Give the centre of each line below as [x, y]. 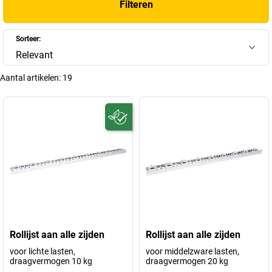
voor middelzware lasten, [192, 251]
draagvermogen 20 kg [187, 261]
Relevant [34, 55]
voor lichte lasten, [42, 251]
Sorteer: [28, 39]
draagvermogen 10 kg [51, 261]
